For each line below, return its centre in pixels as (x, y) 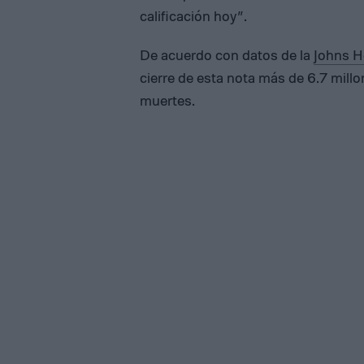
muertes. (167, 100)
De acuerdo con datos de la (227, 55)
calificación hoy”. (193, 16)
